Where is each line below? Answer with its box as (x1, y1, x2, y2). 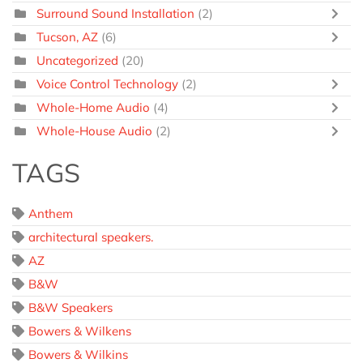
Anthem (28, 206, 73, 222)
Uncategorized (36, 53, 118, 69)
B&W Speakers (28, 300, 113, 316)
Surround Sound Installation (36, 6, 194, 22)
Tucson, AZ (36, 29, 98, 45)
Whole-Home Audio (36, 100, 150, 116)
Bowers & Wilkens (28, 323, 131, 340)
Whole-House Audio (36, 123, 152, 139)
